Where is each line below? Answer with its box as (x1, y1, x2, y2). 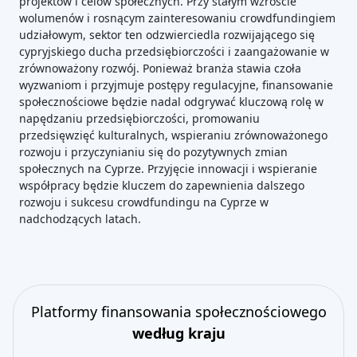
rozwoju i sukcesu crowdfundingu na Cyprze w (19, 194, 269, 210)
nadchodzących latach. (19, 211, 141, 226)
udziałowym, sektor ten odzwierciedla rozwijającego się (19, 27, 315, 42)
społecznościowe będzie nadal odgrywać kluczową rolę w (19, 94, 324, 109)
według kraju (131, 324, 226, 343)
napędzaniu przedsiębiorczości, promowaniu (19, 111, 260, 126)
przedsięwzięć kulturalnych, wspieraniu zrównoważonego (19, 127, 328, 143)
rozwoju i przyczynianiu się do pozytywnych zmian (19, 144, 288, 159)
